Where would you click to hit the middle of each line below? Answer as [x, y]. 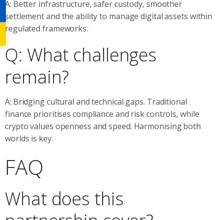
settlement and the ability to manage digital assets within [109, 16]
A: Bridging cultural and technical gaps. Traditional [96, 101]
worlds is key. [29, 138]
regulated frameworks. [46, 28]
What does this [64, 198]
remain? [37, 77]
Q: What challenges [81, 55]
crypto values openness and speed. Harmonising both [103, 126]
